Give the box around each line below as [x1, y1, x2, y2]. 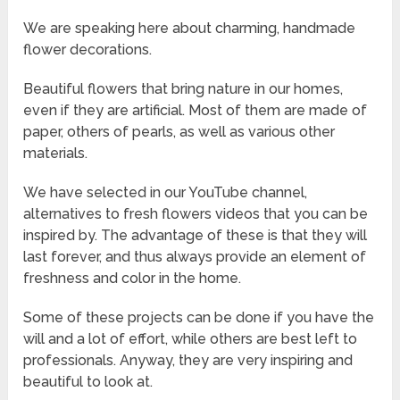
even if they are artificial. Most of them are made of [23, 102, 368, 120]
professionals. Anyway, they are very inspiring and [23, 352, 354, 370]
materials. [23, 145, 88, 162]
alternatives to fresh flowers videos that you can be [23, 205, 369, 223]
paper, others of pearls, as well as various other [23, 123, 336, 141]
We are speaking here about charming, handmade [23, 20, 356, 37]
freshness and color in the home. [23, 270, 242, 287]
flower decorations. [23, 41, 153, 59]
